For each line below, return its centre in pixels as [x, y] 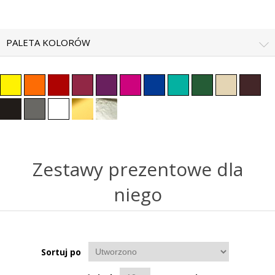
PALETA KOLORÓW [48, 42]
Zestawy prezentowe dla [137, 169]
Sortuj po [61, 252]
